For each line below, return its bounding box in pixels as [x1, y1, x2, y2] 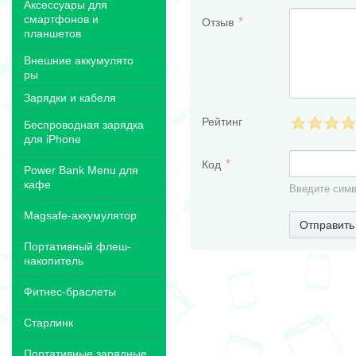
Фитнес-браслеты [24, 285, 116, 298]
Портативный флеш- [24, 240, 131, 253]
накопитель [24, 254, 83, 267]
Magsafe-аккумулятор [24, 209, 137, 222]
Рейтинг [202, 114, 242, 128]
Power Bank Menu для [24, 164, 138, 176]
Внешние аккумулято [24, 54, 133, 67]
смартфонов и [24, 13, 99, 25]
